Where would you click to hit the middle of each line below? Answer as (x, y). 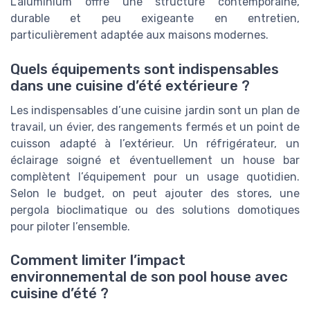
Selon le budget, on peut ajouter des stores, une (155, 193)
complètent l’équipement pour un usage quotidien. (155, 176)
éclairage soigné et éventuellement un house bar (155, 160)
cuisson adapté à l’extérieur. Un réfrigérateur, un (155, 143)
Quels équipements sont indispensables (145, 69)
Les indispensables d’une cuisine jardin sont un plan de (155, 110)
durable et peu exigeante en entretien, (155, 19)
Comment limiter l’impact (98, 260)
